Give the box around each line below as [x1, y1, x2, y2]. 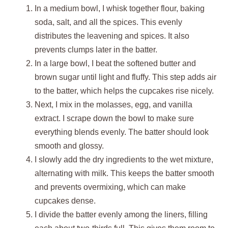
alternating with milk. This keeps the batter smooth [35, 168, 214, 178]
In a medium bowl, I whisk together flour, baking [35, 4, 205, 13]
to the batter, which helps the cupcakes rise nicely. [35, 86, 214, 95]
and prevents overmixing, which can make [35, 182, 186, 191]
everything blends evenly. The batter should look [35, 127, 209, 136]
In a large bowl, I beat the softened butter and [35, 59, 196, 68]
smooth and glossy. [35, 141, 104, 150]
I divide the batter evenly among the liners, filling [35, 210, 208, 219]
